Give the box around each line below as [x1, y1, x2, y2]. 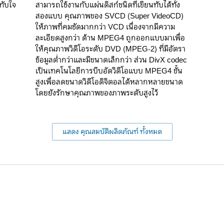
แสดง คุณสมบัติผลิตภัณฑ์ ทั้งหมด [62, 125, 162, 137]
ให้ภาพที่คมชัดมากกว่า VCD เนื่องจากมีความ [35, 20, 175, 33]
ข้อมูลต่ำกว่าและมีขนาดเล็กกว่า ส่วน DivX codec [35, 53, 187, 66]
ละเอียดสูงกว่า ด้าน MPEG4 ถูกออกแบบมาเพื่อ [35, 31, 185, 44]
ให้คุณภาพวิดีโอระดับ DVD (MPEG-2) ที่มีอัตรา [35, 42, 185, 55]
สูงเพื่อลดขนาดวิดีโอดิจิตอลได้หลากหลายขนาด [35, 75, 183, 88]
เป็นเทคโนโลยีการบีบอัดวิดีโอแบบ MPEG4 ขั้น [35, 64, 182, 77]
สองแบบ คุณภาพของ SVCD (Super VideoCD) [35, 9, 183, 22]
